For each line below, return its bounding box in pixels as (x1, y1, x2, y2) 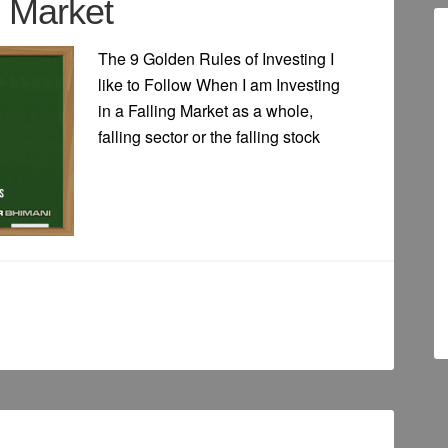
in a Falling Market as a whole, (98, 99, 313, 123)
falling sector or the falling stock (98, 125, 320, 149)
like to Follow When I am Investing (98, 73, 340, 97)
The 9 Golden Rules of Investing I (98, 47, 334, 71)
